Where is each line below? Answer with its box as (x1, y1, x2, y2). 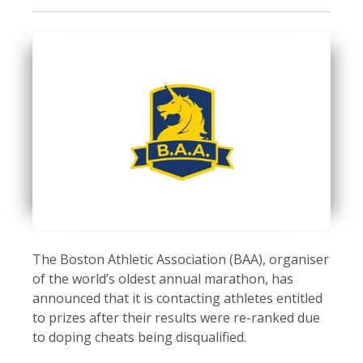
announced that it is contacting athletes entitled (32, 289, 322, 308)
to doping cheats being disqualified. (32, 328, 250, 347)
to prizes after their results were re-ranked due (32, 309, 320, 327)
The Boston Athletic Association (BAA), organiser (32, 250, 329, 269)
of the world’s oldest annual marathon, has (32, 270, 293, 288)
